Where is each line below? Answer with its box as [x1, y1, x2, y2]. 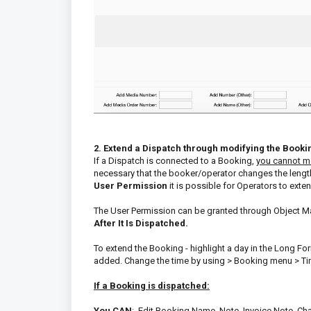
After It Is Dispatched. [94, 217, 188, 228]
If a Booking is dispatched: [94, 280, 210, 291]
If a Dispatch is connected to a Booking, [94, 155, 256, 166]
